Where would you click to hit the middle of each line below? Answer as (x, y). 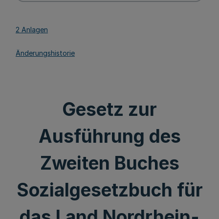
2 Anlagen (32, 29)
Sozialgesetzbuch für (109, 190)
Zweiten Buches (109, 163)
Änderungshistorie (45, 53)
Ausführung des (109, 136)
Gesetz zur (109, 109)
